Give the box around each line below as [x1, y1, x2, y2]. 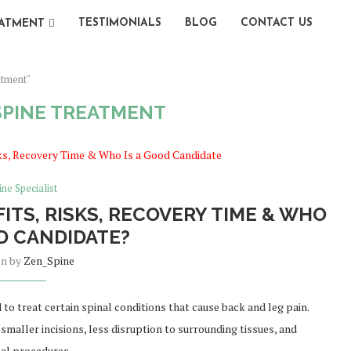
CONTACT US [241, 17, 313, 29]
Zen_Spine [23, 253, 74, 268]
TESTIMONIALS [78, 17, 161, 29]
